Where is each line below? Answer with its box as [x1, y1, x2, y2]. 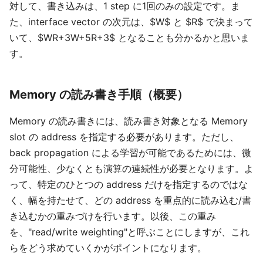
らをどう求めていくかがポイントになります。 [9, 242, 207, 254]
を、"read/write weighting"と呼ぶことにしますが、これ [9, 226, 249, 238]
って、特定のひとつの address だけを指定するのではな [9, 178, 248, 190]
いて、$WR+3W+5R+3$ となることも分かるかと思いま [9, 32, 249, 43]
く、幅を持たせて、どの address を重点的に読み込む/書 [9, 194, 251, 206]
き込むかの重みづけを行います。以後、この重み [9, 210, 216, 222]
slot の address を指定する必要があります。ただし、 [9, 131, 239, 143]
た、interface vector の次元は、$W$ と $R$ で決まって [9, 16, 253, 28]
